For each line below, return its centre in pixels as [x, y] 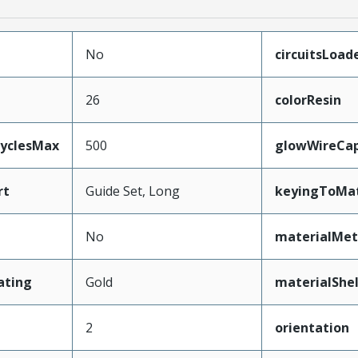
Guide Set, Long [132, 191]
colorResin [308, 100]
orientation [312, 328]
